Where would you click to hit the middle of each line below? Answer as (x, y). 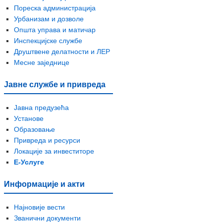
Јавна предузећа (41, 107)
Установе (30, 118)
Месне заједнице (42, 62)
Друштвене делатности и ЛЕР (62, 51)
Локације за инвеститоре (54, 151)
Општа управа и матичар (55, 29)
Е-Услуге (29, 162)
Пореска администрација (55, 8)
